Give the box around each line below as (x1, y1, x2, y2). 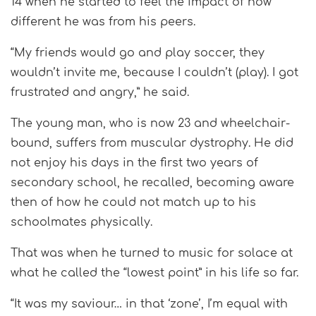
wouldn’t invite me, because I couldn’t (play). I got (11, 66, 298, 80)
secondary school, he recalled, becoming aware (11, 176, 294, 190)
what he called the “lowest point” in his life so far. (11, 267, 298, 280)
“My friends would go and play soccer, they (11, 47, 265, 60)
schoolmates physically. (11, 216, 152, 229)
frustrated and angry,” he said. (11, 86, 189, 99)
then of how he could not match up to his (11, 196, 256, 209)
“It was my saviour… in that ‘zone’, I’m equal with (11, 298, 288, 311)
